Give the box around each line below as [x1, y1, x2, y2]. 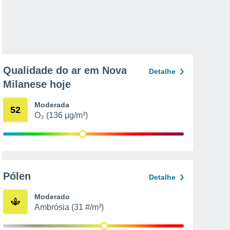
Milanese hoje [3, 79, 71, 90]
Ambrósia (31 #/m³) [34, 203, 104, 212]
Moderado [34, 193, 70, 201]
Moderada [34, 101, 69, 109]
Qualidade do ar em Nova [3, 65, 127, 76]
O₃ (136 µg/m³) [34, 111, 88, 120]
